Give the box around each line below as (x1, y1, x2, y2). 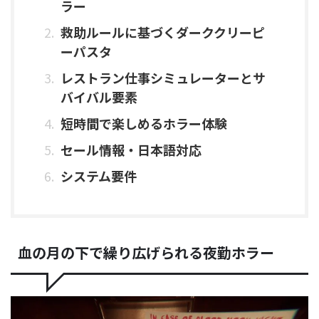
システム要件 (61, 167, 137, 186)
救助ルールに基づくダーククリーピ (61, 23, 265, 42)
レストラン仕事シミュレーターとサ (61, 68, 266, 88)
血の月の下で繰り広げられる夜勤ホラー (18, 242, 274, 263)
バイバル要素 (61, 88, 137, 107)
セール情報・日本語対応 (61, 140, 202, 159)
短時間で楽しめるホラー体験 (61, 114, 227, 133)
